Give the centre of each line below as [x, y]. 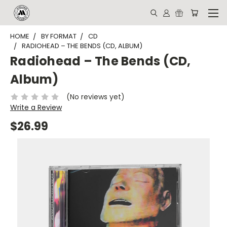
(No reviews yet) [95, 97]
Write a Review [36, 107]
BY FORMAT [59, 36]
